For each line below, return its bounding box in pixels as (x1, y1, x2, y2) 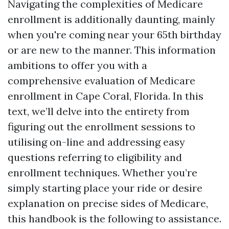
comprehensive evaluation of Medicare (8, 74, 195, 87)
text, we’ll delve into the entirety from (8, 105, 190, 118)
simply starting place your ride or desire (8, 181, 202, 194)
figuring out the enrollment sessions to (8, 120, 195, 133)
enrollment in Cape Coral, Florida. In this (8, 89, 203, 102)
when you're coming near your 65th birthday (8, 28, 221, 41)
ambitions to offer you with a (8, 59, 147, 72)
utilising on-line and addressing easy (8, 135, 185, 148)
